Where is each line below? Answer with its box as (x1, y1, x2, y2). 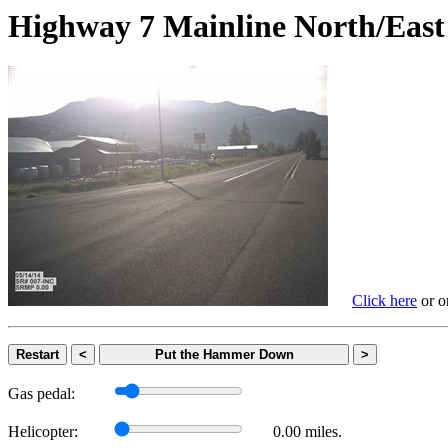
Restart (16, 347, 59, 363)
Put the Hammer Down (154, 347, 294, 363)
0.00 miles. (273, 423, 342, 441)
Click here (352, 292, 417, 310)
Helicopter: (8, 423, 78, 441)
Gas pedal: (8, 385, 75, 403)
